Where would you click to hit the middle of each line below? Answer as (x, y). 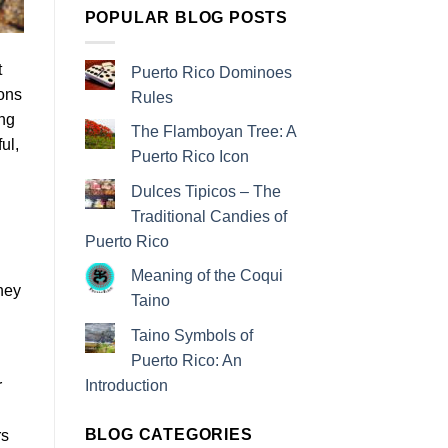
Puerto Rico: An (186, 361)
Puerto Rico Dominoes (211, 72)
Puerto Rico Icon (189, 157)
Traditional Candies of (208, 216)
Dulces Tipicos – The (205, 191)
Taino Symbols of (191, 336)
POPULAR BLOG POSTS (186, 18)
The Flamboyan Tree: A (213, 132)
